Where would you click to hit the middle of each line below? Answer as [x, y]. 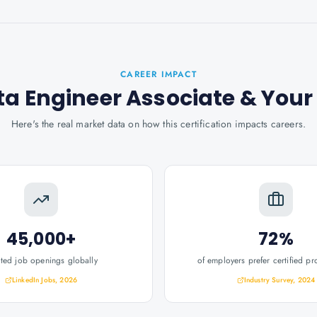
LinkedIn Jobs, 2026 [45, 280]
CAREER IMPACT [158, 74]
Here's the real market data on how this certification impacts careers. [158, 124]
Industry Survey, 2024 [279, 280]
